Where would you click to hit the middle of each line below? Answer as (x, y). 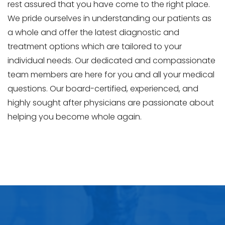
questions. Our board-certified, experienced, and (103, 88)
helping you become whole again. (75, 117)
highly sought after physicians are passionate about (111, 102)
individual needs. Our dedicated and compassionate (111, 60)
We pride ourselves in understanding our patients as (109, 18)
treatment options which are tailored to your (95, 46)
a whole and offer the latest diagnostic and (93, 32)
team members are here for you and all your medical (111, 74)
